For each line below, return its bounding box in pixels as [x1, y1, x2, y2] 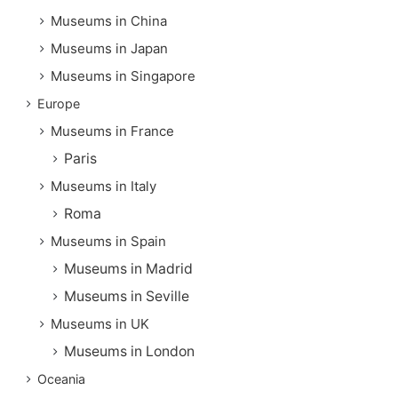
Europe [37, 95, 80, 111]
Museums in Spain [51, 232, 166, 250]
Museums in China [51, 12, 167, 29]
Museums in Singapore [51, 67, 195, 84]
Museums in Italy [51, 177, 156, 195]
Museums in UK [51, 314, 149, 332]
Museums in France [51, 122, 174, 139]
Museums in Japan [51, 39, 168, 57]
